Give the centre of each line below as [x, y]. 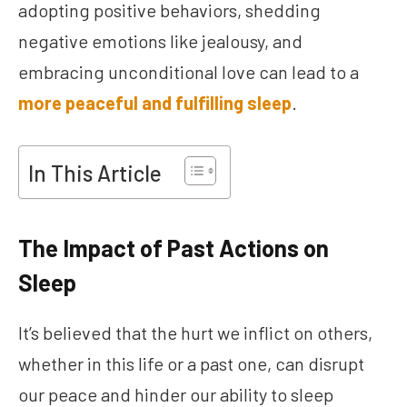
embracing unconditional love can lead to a [189, 71]
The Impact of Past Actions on [174, 248]
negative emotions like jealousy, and [160, 40]
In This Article [95, 174]
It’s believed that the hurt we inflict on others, [195, 333]
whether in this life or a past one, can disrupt [191, 364]
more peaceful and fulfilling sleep [155, 102]
